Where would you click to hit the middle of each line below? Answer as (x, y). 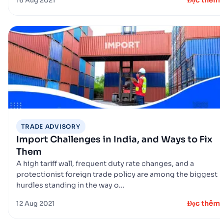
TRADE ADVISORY (51, 126)
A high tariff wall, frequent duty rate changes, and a (105, 163)
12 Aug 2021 (36, 203)
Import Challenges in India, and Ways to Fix (114, 139)
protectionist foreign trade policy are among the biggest (117, 174)
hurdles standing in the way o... (70, 185)
